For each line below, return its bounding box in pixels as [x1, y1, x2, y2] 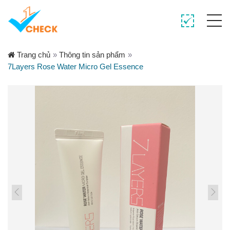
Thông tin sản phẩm [59, 50, 125, 59]
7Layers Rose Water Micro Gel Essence [8, 62, 143, 71]
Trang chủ [15, 50, 50, 59]
